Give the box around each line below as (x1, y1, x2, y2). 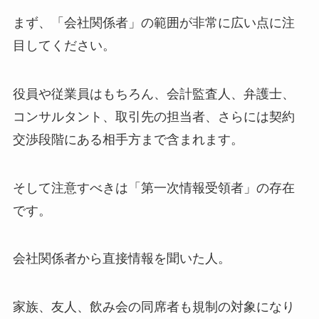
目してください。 (12, 38, 115, 53)
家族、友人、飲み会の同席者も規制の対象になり (12, 300, 295, 315)
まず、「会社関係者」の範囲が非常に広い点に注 (12, 15, 295, 30)
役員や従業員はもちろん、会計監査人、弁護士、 (12, 86, 295, 101)
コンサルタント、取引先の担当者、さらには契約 (12, 109, 295, 124)
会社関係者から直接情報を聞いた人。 (12, 251, 231, 266)
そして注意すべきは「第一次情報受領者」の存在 (12, 180, 295, 195)
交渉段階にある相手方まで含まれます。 (12, 132, 244, 147)
